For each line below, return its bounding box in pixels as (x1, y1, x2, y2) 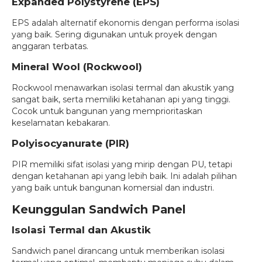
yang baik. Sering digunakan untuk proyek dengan (12, 29, 217, 40)
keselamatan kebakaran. (12, 117, 110, 128)
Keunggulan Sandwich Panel (12, 202, 186, 216)
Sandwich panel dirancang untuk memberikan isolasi (12, 245, 225, 256)
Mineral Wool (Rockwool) (12, 60, 142, 73)
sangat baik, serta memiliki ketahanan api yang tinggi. (12, 94, 230, 105)
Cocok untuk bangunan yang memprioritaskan (12, 105, 202, 116)
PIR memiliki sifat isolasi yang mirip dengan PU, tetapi (12, 158, 232, 170)
